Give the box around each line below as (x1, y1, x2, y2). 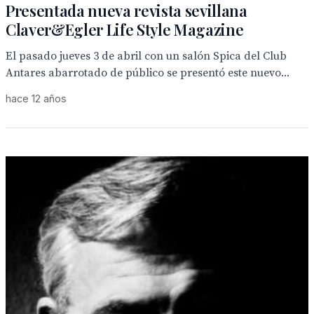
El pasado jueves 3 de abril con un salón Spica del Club (6, 49, 287, 63)
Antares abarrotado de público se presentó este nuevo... (6, 66, 289, 80)
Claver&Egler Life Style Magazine (6, 19, 244, 40)
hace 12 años (6, 93, 67, 104)
